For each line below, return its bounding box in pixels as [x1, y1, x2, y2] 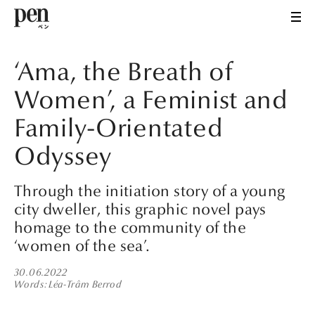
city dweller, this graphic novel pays [14, 200, 266, 219]
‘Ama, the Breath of [14, 57, 233, 87]
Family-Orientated [14, 113, 224, 143]
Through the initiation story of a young [14, 181, 285, 200]
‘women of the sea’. [14, 236, 150, 255]
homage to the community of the [14, 218, 246, 237]
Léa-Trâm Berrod [49, 278, 122, 291]
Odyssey [14, 141, 112, 172]
